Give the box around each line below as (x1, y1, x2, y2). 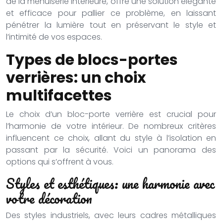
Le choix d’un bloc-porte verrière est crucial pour (6, 109, 216, 120)
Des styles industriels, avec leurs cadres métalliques (6, 210, 216, 221)
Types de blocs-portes (6, 50, 178, 70)
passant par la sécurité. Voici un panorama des (6, 144, 216, 156)
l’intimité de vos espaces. (6, 31, 102, 43)
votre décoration (6, 187, 92, 209)
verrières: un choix (6, 67, 146, 88)
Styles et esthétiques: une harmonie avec (6, 172, 215, 194)
